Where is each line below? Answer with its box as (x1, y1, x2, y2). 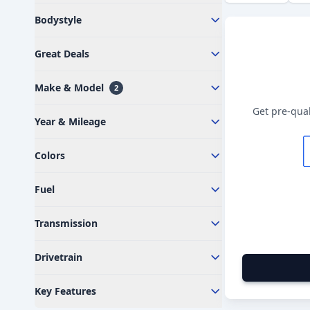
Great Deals (35, 47, 89, 60)
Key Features (35, 284, 96, 298)
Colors (35, 149, 65, 162)
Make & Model (35, 81, 104, 94)
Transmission (35, 217, 98, 230)
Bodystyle (35, 13, 82, 26)
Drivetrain (35, 250, 82, 264)
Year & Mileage (35, 115, 106, 128)
